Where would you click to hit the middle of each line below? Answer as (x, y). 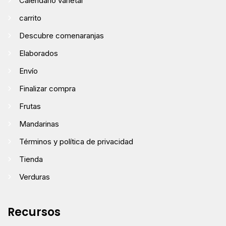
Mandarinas (39, 124)
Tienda (31, 159)
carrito (30, 18)
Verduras (35, 177)
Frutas (30, 106)
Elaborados (39, 53)
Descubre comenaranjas (62, 35)
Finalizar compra (47, 88)
